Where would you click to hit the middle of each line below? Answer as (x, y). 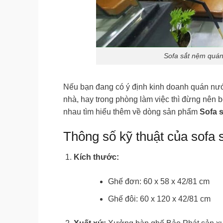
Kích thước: (96, 157)
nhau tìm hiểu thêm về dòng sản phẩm (131, 111)
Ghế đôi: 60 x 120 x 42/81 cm (159, 199)
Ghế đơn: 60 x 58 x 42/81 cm (159, 182)
